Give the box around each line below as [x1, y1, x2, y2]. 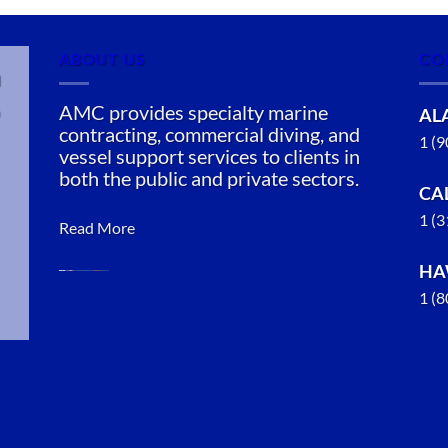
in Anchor [59, 372, 126, 392]
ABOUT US [59, 49, 146, 69]
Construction [59, 347, 151, 367]
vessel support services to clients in [59, 143, 360, 168]
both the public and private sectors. [59, 165, 359, 190]
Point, [59, 397, 100, 417]
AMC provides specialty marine [59, 99, 328, 124]
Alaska [59, 422, 105, 442]
